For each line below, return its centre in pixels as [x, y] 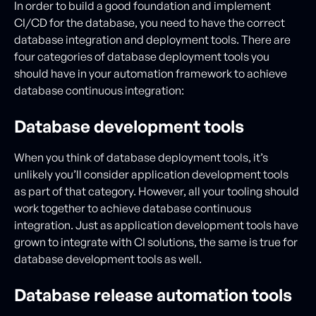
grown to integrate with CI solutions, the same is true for [156, 242]
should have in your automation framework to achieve [151, 73]
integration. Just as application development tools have [156, 225]
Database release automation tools [153, 294]
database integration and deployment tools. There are [152, 39]
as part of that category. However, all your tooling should [157, 191]
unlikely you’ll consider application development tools [151, 174]
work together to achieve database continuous [133, 208]
